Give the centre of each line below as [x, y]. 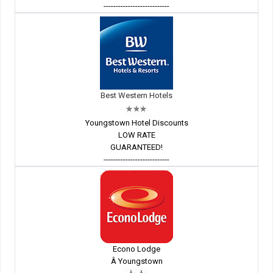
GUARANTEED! [136, 147]
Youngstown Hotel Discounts [136, 123]
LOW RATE [136, 135]
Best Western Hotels [136, 96]
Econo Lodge [136, 249]
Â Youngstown [136, 261]
